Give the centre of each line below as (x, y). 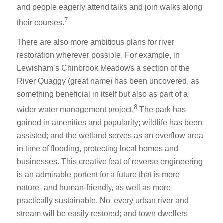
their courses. (40, 22)
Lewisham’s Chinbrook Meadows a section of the (103, 68)
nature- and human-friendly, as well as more (94, 187)
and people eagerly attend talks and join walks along (109, 7)
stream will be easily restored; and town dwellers (102, 213)
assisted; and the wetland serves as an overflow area (110, 135)
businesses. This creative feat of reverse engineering (110, 161)
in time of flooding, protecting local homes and (97, 148)
